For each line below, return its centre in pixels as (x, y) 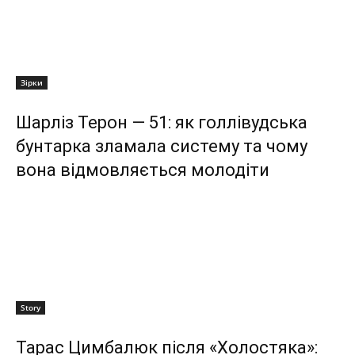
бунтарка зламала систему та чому (162, 147)
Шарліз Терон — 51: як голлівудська (162, 123)
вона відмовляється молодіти (143, 170)
